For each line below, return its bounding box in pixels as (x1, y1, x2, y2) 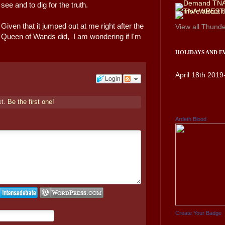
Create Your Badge (175, 209, 221, 216)
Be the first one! (8, 98, 55, 106)
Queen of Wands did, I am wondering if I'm (1, 32, 142, 41)
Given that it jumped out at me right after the (1, 22, 144, 31)
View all (175, 22, 201, 31)
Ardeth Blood (175, 116, 206, 122)
